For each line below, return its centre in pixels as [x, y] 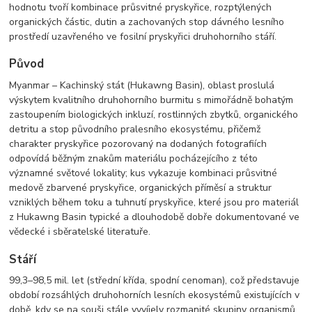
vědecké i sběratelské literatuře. [80, 232]
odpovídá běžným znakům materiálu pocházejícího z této [134, 159]
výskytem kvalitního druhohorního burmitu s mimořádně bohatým [151, 100]
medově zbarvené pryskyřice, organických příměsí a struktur [141, 188]
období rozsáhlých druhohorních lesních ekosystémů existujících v [155, 295]
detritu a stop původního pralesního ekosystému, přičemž [135, 130]
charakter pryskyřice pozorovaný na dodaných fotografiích [138, 144]
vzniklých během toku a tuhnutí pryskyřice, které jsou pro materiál [154, 203]
